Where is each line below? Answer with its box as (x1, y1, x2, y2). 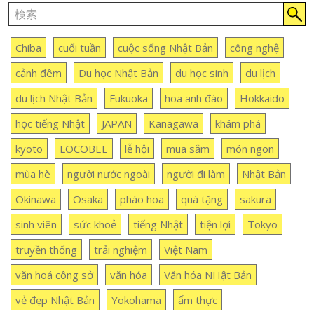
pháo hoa (119, 192, 164, 207)
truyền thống (15, 243, 77, 257)
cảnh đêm (15, 66, 62, 81)
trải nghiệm (93, 243, 147, 257)
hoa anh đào (164, 91, 223, 106)
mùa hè (15, 167, 50, 182)
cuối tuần (57, 41, 101, 55)
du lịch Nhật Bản (15, 91, 93, 106)
